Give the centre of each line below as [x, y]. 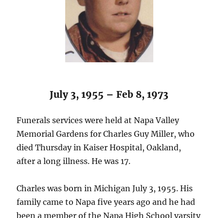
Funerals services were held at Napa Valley [98, 120]
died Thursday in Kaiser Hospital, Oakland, [99, 147]
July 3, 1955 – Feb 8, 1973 [109, 94]
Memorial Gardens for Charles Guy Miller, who [106, 134]
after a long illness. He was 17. [74, 161]
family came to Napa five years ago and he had [106, 202]
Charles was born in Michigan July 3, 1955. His [105, 188]
